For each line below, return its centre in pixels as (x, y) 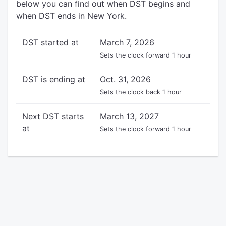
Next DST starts (53, 116)
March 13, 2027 (129, 116)
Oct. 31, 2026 (125, 79)
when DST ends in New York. (71, 16)
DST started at (50, 42)
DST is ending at (54, 79)
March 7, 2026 (127, 42)
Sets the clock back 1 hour (141, 92)
